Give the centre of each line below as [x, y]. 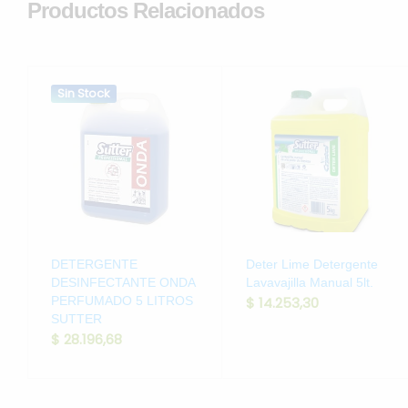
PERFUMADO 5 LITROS [122, 300]
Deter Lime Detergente [311, 264]
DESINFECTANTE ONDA [123, 282]
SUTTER [76, 318]
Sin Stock [84, 94]
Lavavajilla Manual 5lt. [309, 282]
